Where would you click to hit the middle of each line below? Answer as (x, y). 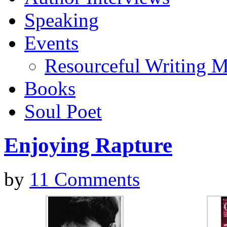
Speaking (62, 20)
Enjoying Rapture (88, 145)
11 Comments (85, 179)
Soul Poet (63, 111)
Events (51, 43)
